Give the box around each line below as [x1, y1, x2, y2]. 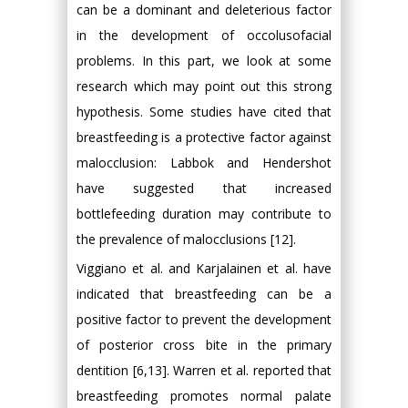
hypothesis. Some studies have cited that [76, 103, 331, 120]
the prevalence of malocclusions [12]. [76, 230, 296, 248]
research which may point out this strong [76, 77, 331, 95]
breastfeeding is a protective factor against [76, 128, 331, 146]
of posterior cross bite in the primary [76, 336, 331, 353]
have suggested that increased [76, 179, 331, 197]
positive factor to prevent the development [76, 311, 331, 328]
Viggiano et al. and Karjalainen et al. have [76, 260, 331, 277]
